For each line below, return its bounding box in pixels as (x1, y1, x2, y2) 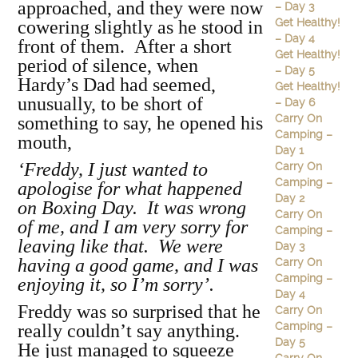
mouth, (18, 132, 72, 153)
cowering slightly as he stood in (18, 17, 263, 38)
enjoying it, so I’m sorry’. (18, 274, 214, 295)
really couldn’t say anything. (18, 320, 245, 341)
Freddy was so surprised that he (18, 301, 261, 322)
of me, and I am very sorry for (18, 217, 248, 237)
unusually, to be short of (18, 93, 203, 114)
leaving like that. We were (18, 236, 223, 257)
